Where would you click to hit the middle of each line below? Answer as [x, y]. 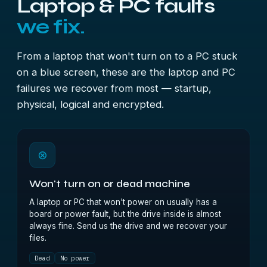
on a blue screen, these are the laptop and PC [126, 72]
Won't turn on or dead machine [110, 184]
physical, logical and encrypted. [90, 104]
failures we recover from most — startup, [114, 88]
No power [75, 258]
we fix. [51, 27]
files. [38, 238]
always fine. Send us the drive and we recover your [128, 226]
